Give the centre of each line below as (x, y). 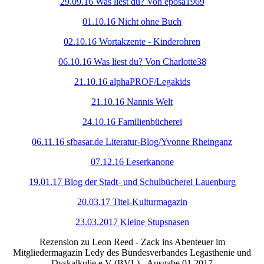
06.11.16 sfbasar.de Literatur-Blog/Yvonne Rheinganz (132, 142)
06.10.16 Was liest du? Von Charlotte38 (132, 62)
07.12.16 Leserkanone (132, 162)
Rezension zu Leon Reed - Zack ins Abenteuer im (132, 242)
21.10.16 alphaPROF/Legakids (132, 82)
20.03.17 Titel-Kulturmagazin (132, 202)
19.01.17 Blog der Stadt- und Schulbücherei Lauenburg (132, 182)
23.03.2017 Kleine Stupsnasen (132, 222)
